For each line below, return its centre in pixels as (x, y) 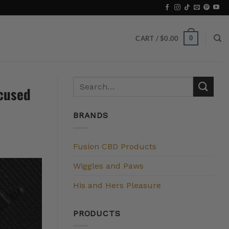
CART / (148, 38)
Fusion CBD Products (115, 146)
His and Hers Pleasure (117, 185)
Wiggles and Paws (108, 166)
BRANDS (91, 115)
